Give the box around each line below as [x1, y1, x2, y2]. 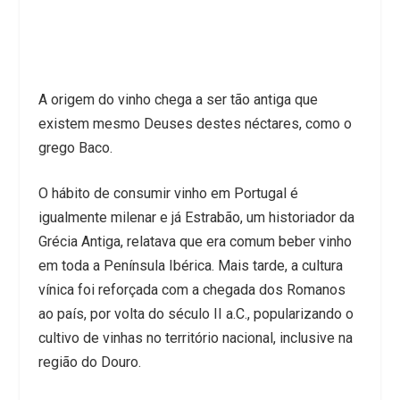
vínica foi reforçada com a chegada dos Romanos [37, 280, 346, 298]
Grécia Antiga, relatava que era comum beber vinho [37, 232, 352, 250]
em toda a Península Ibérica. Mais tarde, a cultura [37, 256, 343, 274]
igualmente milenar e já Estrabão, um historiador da [37, 208, 354, 226]
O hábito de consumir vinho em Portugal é [37, 184, 298, 202]
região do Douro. [37, 353, 141, 371]
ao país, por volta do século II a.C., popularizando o [37, 304, 354, 322]
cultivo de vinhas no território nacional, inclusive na [37, 329, 353, 346]
